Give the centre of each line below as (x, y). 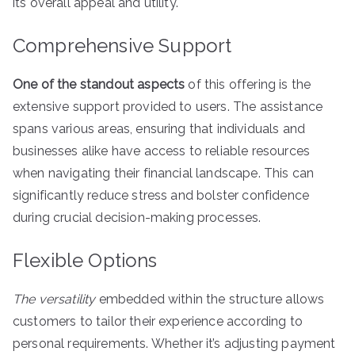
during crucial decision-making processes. (137, 218)
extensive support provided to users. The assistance (168, 107)
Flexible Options (85, 260)
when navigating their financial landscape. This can (164, 173)
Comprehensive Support (122, 46)
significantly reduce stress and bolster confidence (161, 195)
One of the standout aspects (99, 84)
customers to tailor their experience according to (158, 321)
